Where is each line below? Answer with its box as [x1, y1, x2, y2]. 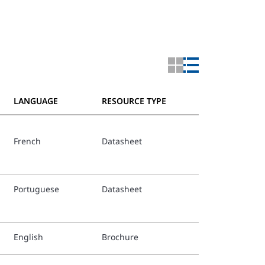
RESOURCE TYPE [101, 95, 166, 106]
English [14, 231, 44, 243]
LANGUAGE [14, 95, 59, 106]
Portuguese [14, 183, 60, 195]
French [14, 135, 41, 147]
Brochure [101, 231, 138, 243]
